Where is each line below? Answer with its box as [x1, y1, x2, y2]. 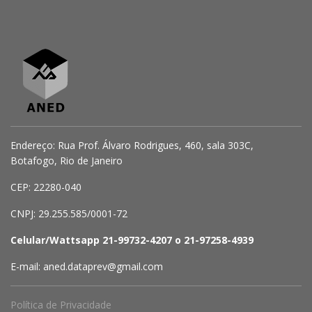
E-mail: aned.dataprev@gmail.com [10, 260, 163, 273]
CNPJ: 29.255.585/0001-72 [10, 207, 127, 220]
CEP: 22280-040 [10, 180, 81, 194]
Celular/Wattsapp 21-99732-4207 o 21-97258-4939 [10, 233, 253, 247]
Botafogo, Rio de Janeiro [10, 154, 123, 167]
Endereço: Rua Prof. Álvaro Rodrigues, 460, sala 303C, [10, 139, 253, 152]
